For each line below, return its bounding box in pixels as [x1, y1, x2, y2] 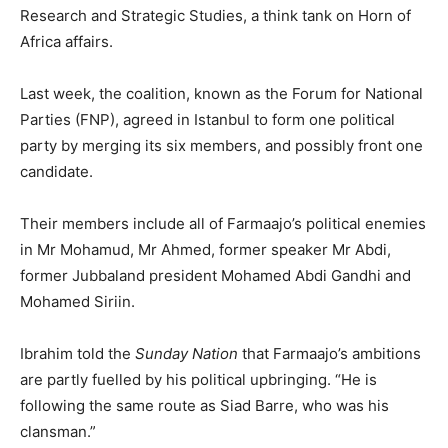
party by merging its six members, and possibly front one [20, 136, 423, 156]
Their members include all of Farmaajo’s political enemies [20, 214, 426, 234]
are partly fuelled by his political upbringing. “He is [20, 370, 377, 390]
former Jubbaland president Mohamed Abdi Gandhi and [20, 266, 411, 286]
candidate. [20, 162, 93, 182]
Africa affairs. [20, 32, 113, 52]
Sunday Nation [135, 344, 238, 364]
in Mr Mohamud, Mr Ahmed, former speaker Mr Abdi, [20, 240, 391, 260]
